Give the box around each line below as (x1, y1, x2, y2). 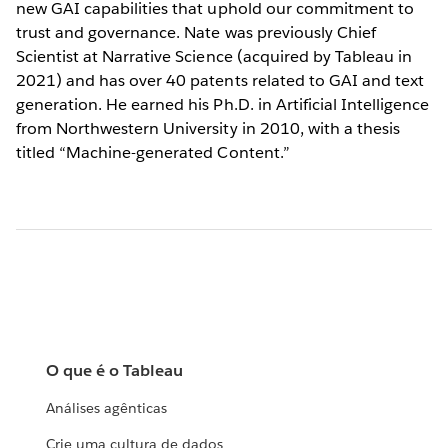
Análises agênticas (46, 399, 168, 418)
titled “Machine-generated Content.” (16, 141, 290, 163)
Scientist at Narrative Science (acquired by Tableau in (16, 45, 413, 67)
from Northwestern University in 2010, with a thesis (16, 117, 400, 139)
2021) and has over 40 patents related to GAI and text (16, 69, 425, 91)
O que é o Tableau (46, 360, 184, 382)
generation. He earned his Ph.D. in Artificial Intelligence (16, 93, 430, 115)
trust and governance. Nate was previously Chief (16, 21, 376, 43)
